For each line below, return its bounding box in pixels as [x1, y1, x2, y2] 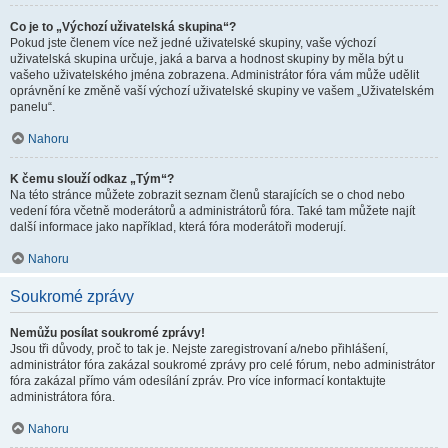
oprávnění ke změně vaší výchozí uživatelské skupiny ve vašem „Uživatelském [10, 84, 434, 98]
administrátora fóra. [10, 390, 115, 404]
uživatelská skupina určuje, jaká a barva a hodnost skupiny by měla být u [10, 52, 404, 66]
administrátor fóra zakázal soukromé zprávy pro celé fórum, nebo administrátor [10, 358, 435, 372]
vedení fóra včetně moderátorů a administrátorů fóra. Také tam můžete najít [10, 204, 415, 218]
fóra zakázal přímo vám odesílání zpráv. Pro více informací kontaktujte [10, 374, 386, 388]
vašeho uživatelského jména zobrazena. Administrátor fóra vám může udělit [10, 68, 419, 82]
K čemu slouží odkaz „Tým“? [10, 172, 174, 186]
